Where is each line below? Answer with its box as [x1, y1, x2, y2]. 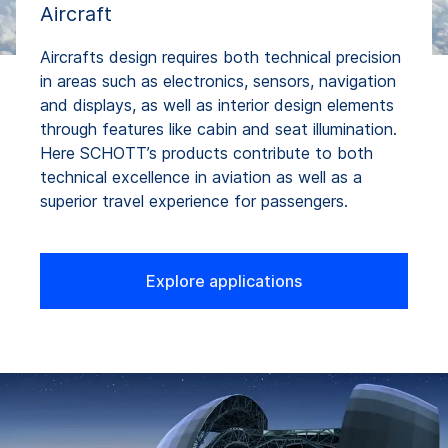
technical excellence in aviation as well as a [40, 166, 362, 187]
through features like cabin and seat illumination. [40, 118, 397, 139]
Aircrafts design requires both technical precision [40, 46, 401, 67]
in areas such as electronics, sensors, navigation [40, 70, 396, 91]
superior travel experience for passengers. [40, 190, 348, 211]
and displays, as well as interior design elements [40, 94, 394, 115]
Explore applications [146, 270, 302, 291]
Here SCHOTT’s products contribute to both [40, 142, 373, 163]
